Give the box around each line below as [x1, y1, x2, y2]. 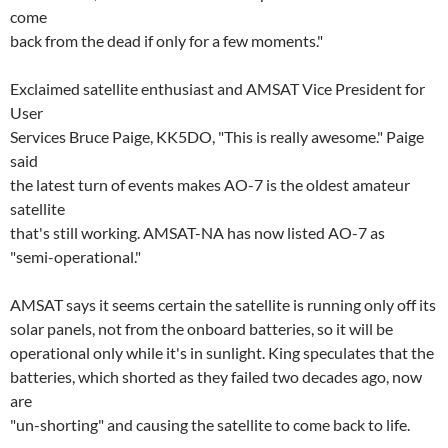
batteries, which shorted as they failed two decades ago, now [10, 367, 422, 386]
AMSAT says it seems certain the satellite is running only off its [10, 295, 436, 314]
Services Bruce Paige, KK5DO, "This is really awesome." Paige [10, 127, 424, 146]
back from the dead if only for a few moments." [10, 31, 323, 50]
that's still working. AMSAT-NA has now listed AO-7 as [10, 223, 385, 242]
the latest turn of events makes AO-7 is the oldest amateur [10, 175, 410, 194]
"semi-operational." [10, 247, 141, 266]
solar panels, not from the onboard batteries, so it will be [10, 319, 393, 338]
